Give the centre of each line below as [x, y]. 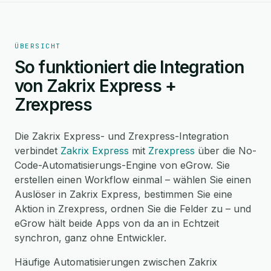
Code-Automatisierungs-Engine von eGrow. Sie [122, 165]
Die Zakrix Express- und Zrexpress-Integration [122, 136]
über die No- [226, 151]
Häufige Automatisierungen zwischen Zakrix [116, 262]
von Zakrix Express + [96, 86]
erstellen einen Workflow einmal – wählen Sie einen [133, 180]
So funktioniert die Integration [129, 67]
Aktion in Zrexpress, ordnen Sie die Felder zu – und [133, 209]
